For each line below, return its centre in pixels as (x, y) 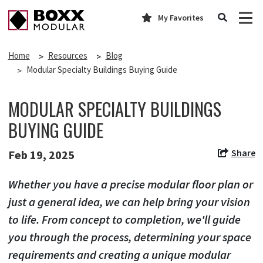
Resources (68, 55)
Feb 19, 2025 (41, 155)
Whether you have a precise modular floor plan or (130, 184)
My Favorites (181, 17)
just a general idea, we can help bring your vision (129, 202)
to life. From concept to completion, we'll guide (124, 220)
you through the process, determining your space (129, 237)
